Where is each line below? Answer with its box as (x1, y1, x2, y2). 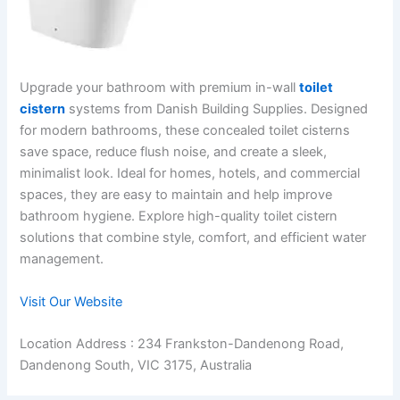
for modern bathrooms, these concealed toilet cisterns (20, 122, 351, 139)
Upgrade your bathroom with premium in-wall (20, 79, 300, 96)
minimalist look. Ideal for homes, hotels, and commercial (20, 165, 361, 182)
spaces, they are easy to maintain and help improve (20, 187, 333, 204)
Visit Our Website (20, 293, 123, 310)
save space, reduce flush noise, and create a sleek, (20, 144, 328, 161)
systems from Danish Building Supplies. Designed (65, 101, 369, 118)
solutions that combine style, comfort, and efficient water (20, 229, 367, 246)
